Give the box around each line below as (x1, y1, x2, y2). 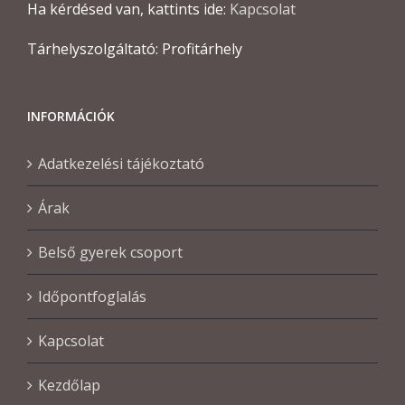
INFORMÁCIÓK (27, 107, 115, 125)
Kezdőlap (38, 374, 100, 395)
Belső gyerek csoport (38, 241, 183, 262)
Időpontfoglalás (38, 286, 146, 306)
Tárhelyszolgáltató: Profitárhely (27, 38, 242, 59)
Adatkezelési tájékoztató (38, 153, 204, 174)
